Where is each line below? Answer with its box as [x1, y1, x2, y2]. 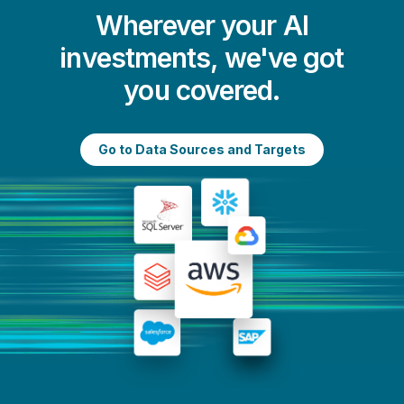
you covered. [124, 74, 280, 106]
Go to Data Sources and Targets [98, 142, 306, 157]
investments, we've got [60, 41, 344, 74]
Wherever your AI [96, 9, 308, 41]
